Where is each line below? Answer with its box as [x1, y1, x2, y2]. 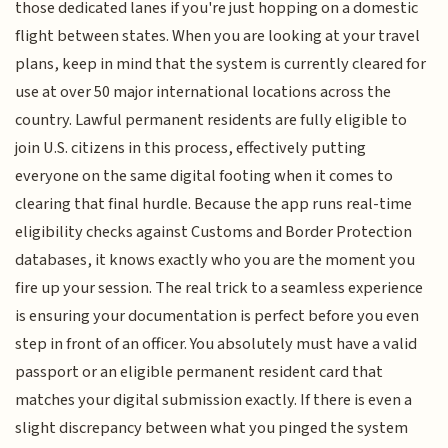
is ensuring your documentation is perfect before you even [15, 303, 420, 328]
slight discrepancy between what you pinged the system [15, 415, 409, 440]
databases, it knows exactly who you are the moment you [15, 247, 416, 272]
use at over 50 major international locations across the [15, 79, 392, 104]
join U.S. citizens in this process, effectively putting [15, 135, 367, 160]
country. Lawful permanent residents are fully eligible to [15, 107, 408, 132]
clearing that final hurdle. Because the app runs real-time [15, 191, 413, 216]
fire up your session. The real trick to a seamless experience [15, 275, 424, 300]
